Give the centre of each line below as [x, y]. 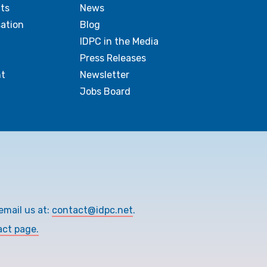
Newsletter [105, 75]
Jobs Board [105, 91]
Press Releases [113, 58]
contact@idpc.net [92, 210]
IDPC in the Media [119, 41]
